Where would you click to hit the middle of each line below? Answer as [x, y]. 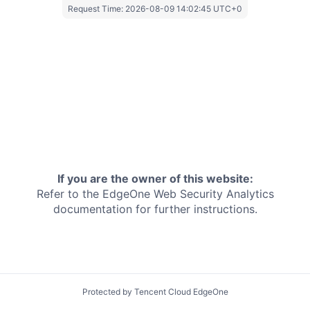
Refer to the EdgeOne [93, 194]
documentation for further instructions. [155, 209]
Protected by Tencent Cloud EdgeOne [155, 292]
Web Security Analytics [213, 194]
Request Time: [97, 8]
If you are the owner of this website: [155, 179]
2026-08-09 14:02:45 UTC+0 [184, 8]
